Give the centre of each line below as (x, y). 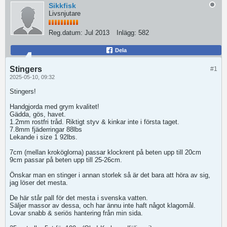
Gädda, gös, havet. (38, 114)
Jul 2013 (97, 33)
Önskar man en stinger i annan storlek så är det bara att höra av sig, (110, 175)
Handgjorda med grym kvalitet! (54, 107)
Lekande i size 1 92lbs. (44, 137)
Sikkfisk (62, 6)
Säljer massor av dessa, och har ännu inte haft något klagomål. (103, 205)
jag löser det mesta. (39, 183)
